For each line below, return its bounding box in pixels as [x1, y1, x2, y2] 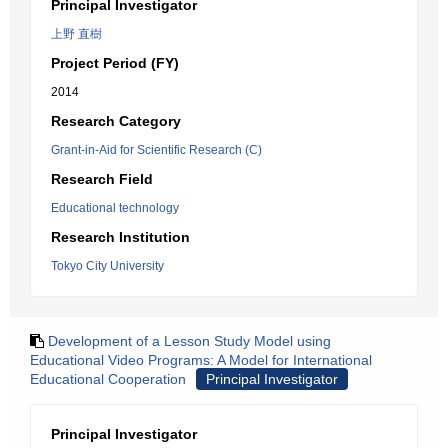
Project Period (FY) [51, 55, 179, 71]
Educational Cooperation [30, 371, 186, 387]
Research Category [51, 113, 181, 129]
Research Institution [51, 229, 190, 245]
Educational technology [51, 201, 179, 215]
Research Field [51, 171, 153, 187]
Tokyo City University [51, 259, 164, 273]
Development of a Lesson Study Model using [48, 333, 331, 349]
